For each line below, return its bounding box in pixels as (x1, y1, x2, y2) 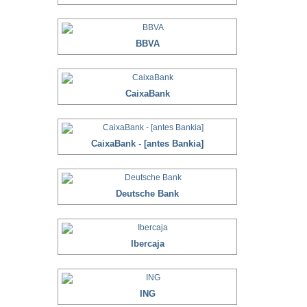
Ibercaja (130, 238, 164, 249)
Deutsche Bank (116, 188, 179, 199)
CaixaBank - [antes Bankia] (91, 138, 204, 149)
